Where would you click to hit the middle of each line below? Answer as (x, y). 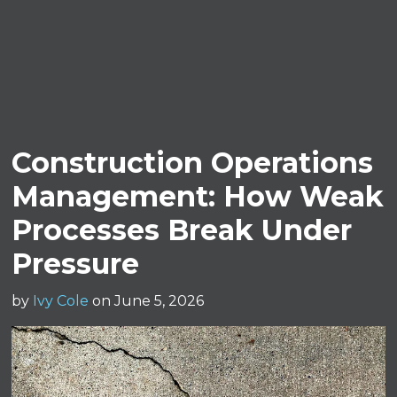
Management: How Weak (198, 196)
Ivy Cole (61, 300)
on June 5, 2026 (148, 300)
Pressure (76, 263)
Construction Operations (193, 162)
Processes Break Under (182, 230)
